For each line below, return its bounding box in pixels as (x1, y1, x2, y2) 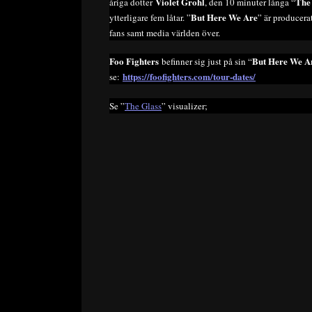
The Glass (125, 99, 162, 112)
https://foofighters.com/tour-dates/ (123, 70, 256, 84)
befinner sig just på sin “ (159, 55, 252, 68)
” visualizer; (162, 99, 208, 112)
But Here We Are (191, 10, 258, 24)
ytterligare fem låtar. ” (109, 10, 191, 24)
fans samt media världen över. (109, 26, 220, 39)
